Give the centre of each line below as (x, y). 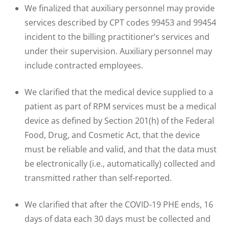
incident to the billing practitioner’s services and (117, 37)
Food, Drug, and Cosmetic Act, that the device (112, 135)
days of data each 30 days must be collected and (118, 219)
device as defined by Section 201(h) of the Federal (119, 120)
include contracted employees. (84, 65)
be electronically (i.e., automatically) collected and (120, 163)
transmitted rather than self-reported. (98, 178)
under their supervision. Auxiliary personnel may (118, 51)
